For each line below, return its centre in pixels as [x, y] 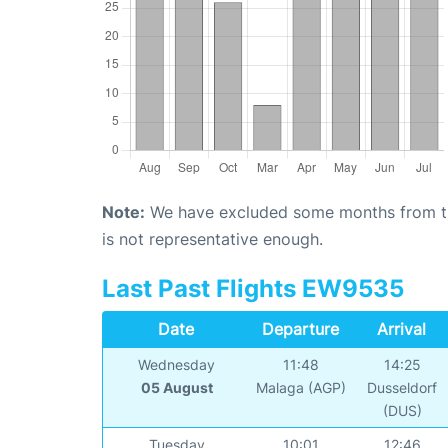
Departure [300, 329]
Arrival [402, 329]
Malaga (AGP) [300, 388]
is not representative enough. [212, 239]
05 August [176, 388]
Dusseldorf [402, 388]
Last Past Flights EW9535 [253, 289]
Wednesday [177, 365]
